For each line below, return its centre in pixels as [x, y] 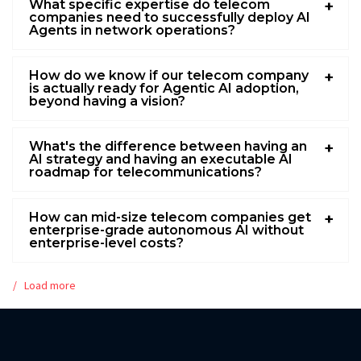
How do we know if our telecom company [169, 75]
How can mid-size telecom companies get [170, 217]
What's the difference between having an [168, 146]
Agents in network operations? [132, 30]
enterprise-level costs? [106, 243]
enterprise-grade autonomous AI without [166, 230]
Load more [50, 285]
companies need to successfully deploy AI [170, 17]
